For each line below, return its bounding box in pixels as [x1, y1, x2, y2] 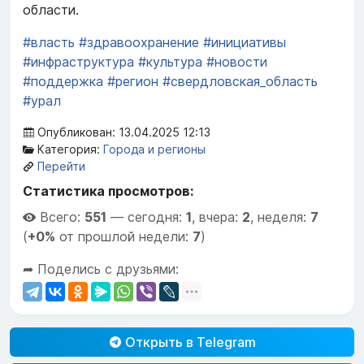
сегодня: [128, 209, 186, 226]
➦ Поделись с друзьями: [23, 261, 179, 278]
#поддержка [23, 73, 103, 90]
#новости [206, 54, 267, 71]
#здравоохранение [79, 34, 199, 51]
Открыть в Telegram [121, 334, 256, 351]
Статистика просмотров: [23, 183, 193, 200]
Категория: [34, 142, 103, 157]
